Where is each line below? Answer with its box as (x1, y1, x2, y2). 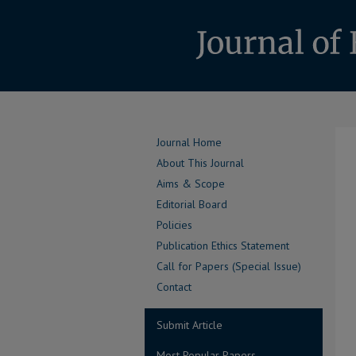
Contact (157, 280, 192, 294)
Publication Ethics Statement (157, 238, 289, 253)
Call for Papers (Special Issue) (157, 259, 301, 273)
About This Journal (157, 156, 244, 170)
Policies (157, 218, 192, 232)
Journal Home (157, 135, 222, 149)
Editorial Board (157, 197, 227, 211)
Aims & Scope (157, 176, 225, 191)
